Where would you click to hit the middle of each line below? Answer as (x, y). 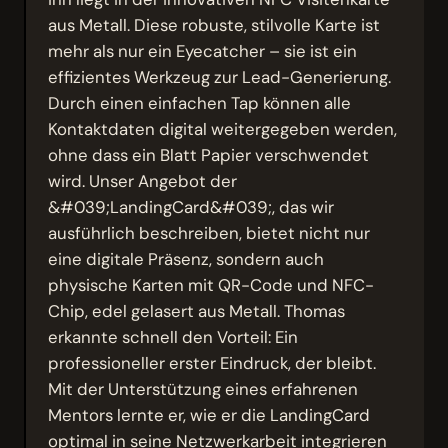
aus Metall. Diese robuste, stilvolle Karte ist (214, 24)
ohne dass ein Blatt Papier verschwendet (209, 154)
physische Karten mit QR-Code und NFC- (211, 284)
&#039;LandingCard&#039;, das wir (191, 206)
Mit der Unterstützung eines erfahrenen (203, 388)
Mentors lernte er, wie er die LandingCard (209, 414)
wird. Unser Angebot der (143, 180)
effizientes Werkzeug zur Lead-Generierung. (220, 76)
